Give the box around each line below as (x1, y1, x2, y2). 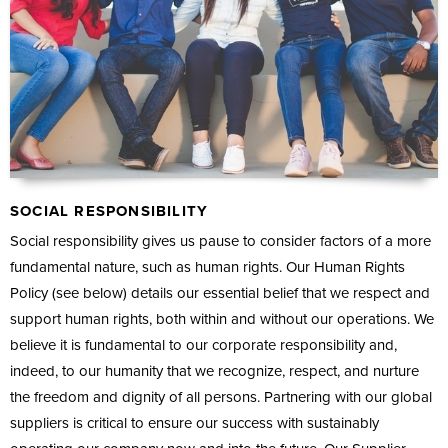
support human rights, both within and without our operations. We (10, 309, 434, 328)
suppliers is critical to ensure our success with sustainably (10, 413, 379, 432)
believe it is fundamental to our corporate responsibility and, (10, 335, 397, 354)
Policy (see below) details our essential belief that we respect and (10, 283, 430, 302)
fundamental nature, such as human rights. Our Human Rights (10, 257, 405, 276)
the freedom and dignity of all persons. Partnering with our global (10, 387, 432, 406)
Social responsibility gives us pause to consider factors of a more (10, 231, 431, 250)
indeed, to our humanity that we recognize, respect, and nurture (10, 361, 419, 380)
